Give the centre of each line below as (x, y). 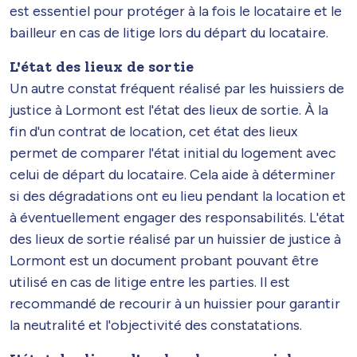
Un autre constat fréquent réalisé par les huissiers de (177, 88)
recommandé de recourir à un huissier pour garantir (175, 303)
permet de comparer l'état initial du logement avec (173, 153)
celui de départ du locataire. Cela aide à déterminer (173, 174)
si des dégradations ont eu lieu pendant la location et (178, 196)
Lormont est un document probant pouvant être (164, 260)
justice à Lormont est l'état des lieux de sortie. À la (169, 110)
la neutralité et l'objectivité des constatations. (156, 325)
